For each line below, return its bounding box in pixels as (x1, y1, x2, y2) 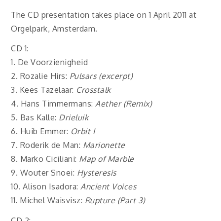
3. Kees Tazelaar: (11, 85, 76, 95)
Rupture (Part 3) (84, 195, 146, 206)
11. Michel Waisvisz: (11, 195, 85, 206)
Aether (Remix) (95, 99, 152, 109)
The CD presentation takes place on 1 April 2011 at (11, 9, 197, 20)
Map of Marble (79, 154, 134, 164)
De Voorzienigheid (17, 57, 88, 68)
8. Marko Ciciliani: (11, 154, 79, 164)
